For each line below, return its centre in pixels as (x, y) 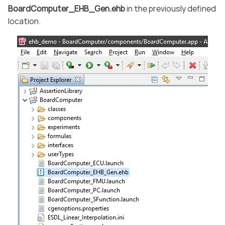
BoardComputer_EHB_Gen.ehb (67, 9)
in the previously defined (171, 9)
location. (24, 21)
